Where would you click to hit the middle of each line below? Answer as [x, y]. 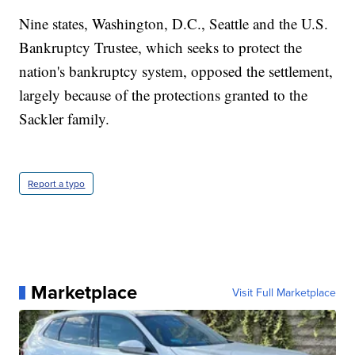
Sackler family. [65, 119]
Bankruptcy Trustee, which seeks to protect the [161, 48]
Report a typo [57, 184]
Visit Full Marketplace [284, 293]
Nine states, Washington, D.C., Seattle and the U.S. [174, 24]
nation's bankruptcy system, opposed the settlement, [176, 71]
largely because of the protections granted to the [164, 95]
